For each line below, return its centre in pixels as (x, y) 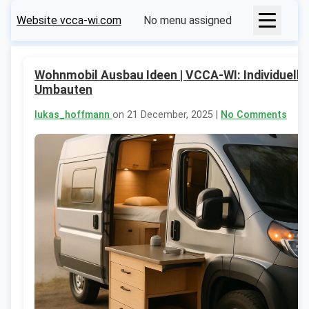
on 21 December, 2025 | (167, 115)
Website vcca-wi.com (69, 20)
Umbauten (63, 90)
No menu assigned (187, 20)
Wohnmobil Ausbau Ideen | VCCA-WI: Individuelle (171, 75)
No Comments (254, 115)
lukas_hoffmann (73, 115)
